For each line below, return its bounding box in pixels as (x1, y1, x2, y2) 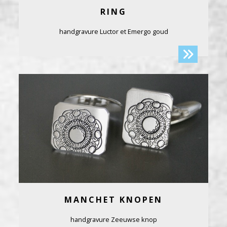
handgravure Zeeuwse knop (70, 215, 157, 224)
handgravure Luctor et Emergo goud (59, 27, 168, 36)
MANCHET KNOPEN (64, 194, 163, 205)
